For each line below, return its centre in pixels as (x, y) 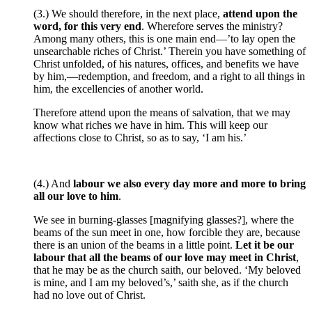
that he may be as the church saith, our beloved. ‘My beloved (167, 270)
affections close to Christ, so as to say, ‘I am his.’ (140, 138)
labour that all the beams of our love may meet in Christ (165, 258)
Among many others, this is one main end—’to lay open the (164, 39)
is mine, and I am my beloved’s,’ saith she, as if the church (161, 283)
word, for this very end (87, 26)
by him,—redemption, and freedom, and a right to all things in (169, 77)
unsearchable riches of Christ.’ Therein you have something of (170, 52)
